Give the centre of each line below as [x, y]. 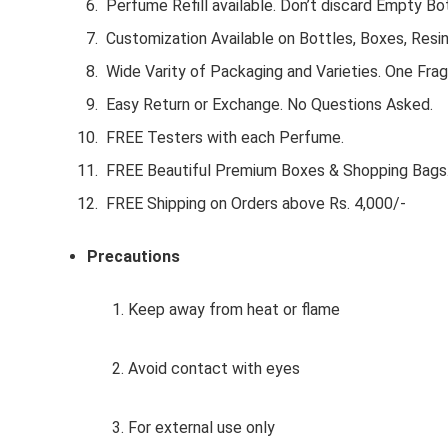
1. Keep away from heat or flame [226, 310]
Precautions [133, 257]
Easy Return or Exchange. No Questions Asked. [267, 105]
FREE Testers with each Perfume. [223, 138]
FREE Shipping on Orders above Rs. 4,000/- [254, 204]
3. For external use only [193, 428]
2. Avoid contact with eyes [206, 369]
